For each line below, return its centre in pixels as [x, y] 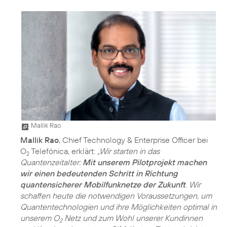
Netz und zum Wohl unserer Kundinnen [133, 218]
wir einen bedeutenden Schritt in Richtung [99, 174]
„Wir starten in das [128, 151]
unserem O [40, 218]
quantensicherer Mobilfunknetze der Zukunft [103, 185]
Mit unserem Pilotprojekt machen [145, 162]
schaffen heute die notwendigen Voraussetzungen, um [116, 196]
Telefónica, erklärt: [63, 151]
